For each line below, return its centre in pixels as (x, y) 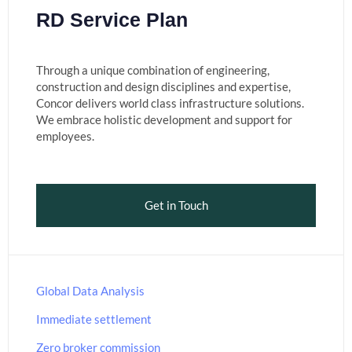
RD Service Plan (112, 19)
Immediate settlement (94, 319)
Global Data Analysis (90, 291)
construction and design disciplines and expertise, (163, 86)
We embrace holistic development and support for (164, 119)
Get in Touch (176, 205)
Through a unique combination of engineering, (153, 70)
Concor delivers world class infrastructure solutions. (170, 103)
